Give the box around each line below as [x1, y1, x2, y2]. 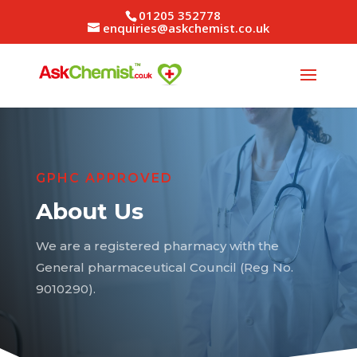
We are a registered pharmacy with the [35, 238, 279, 253]
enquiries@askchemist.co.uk [102, 20, 269, 37]
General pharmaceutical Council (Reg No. [35, 260, 293, 275]
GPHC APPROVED [35, 171, 173, 186]
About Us [35, 198, 143, 225]
